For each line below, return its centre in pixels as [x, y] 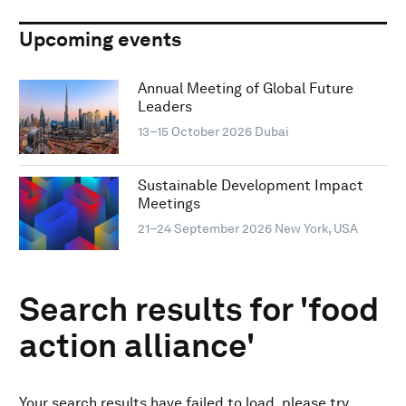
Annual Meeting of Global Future [245, 89]
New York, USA [316, 228]
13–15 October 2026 [194, 132]
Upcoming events [100, 39]
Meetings [169, 203]
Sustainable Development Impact [250, 185]
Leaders [164, 107]
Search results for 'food [199, 310]
